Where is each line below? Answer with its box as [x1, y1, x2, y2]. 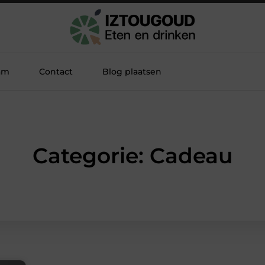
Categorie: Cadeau [32, 143, 233, 169]
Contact [39, 66, 73, 77]
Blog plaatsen [102, 66, 161, 77]
